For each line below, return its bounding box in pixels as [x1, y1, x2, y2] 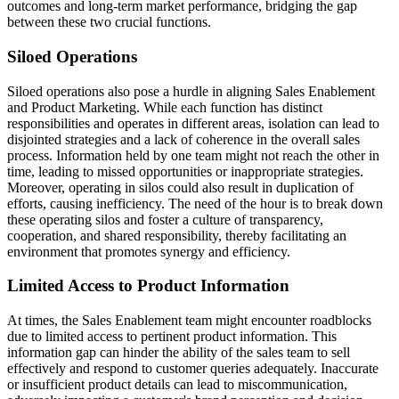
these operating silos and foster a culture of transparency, [7, 211, 323, 227]
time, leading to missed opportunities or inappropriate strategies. [7, 163, 363, 179]
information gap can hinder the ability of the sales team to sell [7, 344, 350, 360]
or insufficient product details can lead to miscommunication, [7, 376, 347, 392]
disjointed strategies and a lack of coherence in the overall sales [7, 131, 360, 147]
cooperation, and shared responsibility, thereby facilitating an [7, 227, 346, 243]
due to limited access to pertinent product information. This [7, 328, 337, 344]
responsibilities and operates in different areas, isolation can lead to [7, 115, 379, 131]
